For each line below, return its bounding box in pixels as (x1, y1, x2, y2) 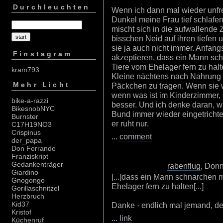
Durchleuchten (13, 3, 91, 11)
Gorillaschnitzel (11, 184, 59, 193)
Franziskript (11, 152, 48, 161)
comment (119, 132, 152, 141)
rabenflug (167, 161, 201, 170)
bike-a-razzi (11, 97, 48, 105)
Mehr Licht (13, 81, 70, 89)
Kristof (11, 208, 31, 217)
